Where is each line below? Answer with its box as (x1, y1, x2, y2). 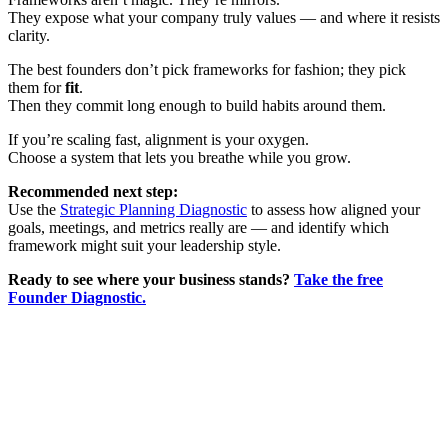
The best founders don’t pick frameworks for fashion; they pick (8, 60, 406, 78)
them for (8, 78, 65, 96)
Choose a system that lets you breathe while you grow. (8, 148, 351, 166)
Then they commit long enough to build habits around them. (8, 96, 386, 114)
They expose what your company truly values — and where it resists (8, 8, 440, 26)
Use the (8, 200, 60, 218)
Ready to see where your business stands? (8, 270, 294, 288)
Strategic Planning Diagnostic (60, 200, 247, 218)
